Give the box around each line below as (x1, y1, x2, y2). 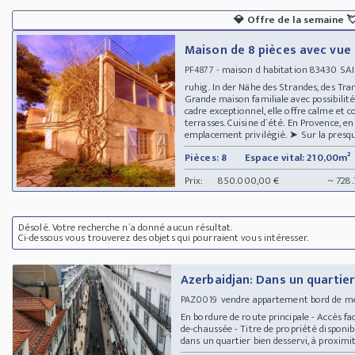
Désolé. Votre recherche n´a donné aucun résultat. (18, 218, 232, 236)
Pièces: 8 (185, 148, 227, 166)
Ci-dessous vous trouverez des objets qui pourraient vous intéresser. (18, 228, 308, 246)
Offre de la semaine (246, 10, 345, 29)
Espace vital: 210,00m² (245, 148, 351, 166)
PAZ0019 (181, 291, 216, 307)
